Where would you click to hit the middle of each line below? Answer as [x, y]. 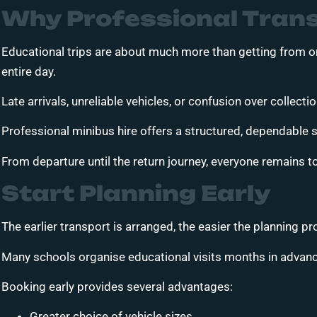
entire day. [29, 71]
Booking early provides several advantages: [117, 286]
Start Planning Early [136, 194]
